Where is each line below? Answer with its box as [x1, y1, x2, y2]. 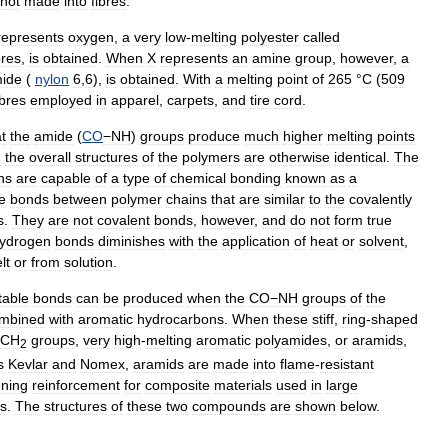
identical [334, 148, 386, 165]
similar [264, 190, 305, 207]
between [53, 190, 107, 207]
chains [166, 190, 207, 207]
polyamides [255, 331, 327, 348]
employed [30, 91, 92, 108]
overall [29, 148, 71, 165]
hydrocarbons [137, 310, 224, 327]
